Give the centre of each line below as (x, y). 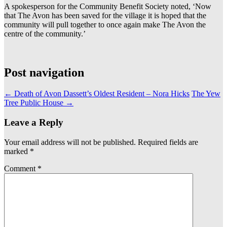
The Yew (206, 94)
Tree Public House (35, 103)
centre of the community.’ (45, 33)
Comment (21, 168)
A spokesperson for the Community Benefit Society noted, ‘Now (108, 6)
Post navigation (44, 72)
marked (17, 151)
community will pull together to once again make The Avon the (105, 24)
